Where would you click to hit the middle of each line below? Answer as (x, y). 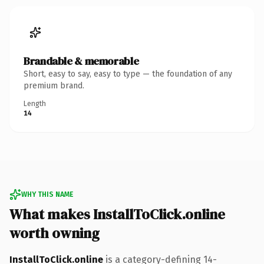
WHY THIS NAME (47, 194)
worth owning (55, 233)
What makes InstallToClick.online (117, 214)
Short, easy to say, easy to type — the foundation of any (128, 74)
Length (35, 103)
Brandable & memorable (81, 61)
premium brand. (54, 85)
